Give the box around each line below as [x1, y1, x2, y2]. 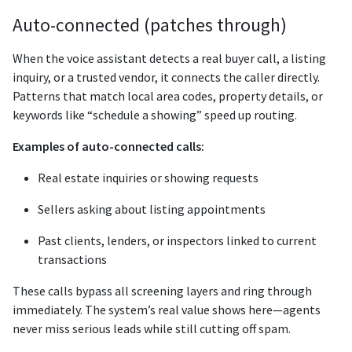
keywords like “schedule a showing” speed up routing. [13, 107, 297, 123]
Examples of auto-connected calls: [13, 138, 204, 155]
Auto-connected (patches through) [13, 13, 287, 37]
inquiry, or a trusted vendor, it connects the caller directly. [13, 69, 320, 86]
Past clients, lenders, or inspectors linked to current [38, 233, 317, 249]
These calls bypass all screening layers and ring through [13, 283, 312, 299]
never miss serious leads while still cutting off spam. [13, 321, 291, 337]
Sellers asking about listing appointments [38, 201, 266, 218]
